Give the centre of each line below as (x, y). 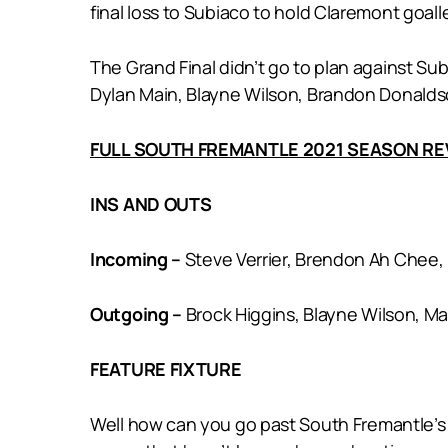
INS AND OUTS (151, 203)
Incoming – (135, 258)
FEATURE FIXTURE (166, 368)
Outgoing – (138, 313)
